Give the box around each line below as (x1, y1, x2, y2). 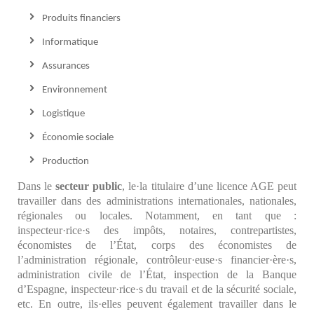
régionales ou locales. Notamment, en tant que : (18, 209, 296, 221)
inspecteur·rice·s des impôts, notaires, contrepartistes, (18, 224, 296, 236)
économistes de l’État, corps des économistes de (18, 238, 296, 251)
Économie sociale (42, 132, 114, 143)
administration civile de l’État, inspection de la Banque (18, 268, 296, 280)
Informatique (42, 36, 98, 48)
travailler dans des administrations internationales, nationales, (18, 194, 296, 207)
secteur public (55, 179, 123, 192)
